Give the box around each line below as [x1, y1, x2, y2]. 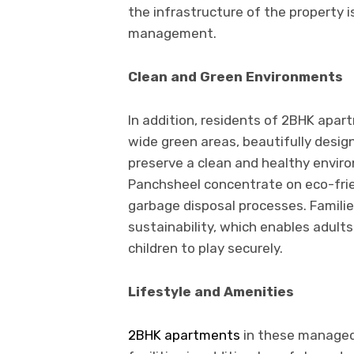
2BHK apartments [128, 326, 240, 343]
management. [128, 24, 217, 41]
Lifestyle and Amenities [128, 283, 294, 299]
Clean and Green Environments [128, 68, 343, 85]
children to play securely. [128, 239, 283, 256]
